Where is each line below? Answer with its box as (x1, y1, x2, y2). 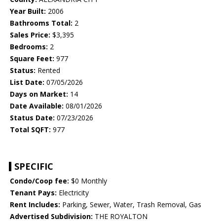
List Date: (10, 77, 44, 87)
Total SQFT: (10, 125, 51, 135)
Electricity (57, 188, 89, 198)
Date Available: (10, 101, 64, 111)
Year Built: (10, 6, 46, 16)
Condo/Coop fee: (10, 176, 69, 186)
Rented (36, 66, 60, 75)
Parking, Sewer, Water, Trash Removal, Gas (60, 200, 201, 210)
